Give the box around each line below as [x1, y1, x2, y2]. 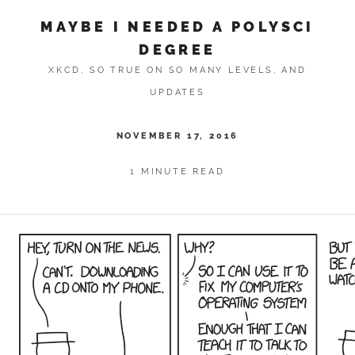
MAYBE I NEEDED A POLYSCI [40, 17, 315, 35]
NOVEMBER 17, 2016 [116, 130, 239, 142]
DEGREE [139, 40, 216, 58]
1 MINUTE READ [130, 166, 225, 177]
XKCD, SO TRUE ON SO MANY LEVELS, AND [48, 64, 307, 76]
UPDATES [150, 86, 205, 98]
